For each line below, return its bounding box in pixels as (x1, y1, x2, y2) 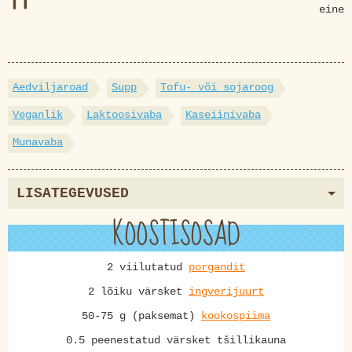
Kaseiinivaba (185, 108, 261, 121)
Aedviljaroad (13, 81, 88, 93)
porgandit (189, 261, 245, 273)
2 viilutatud (107, 261, 189, 273)
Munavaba (13, 136, 63, 148)
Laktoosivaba (86, 108, 162, 121)
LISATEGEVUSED (16, 185, 129, 201)
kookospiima (201, 310, 270, 322)
